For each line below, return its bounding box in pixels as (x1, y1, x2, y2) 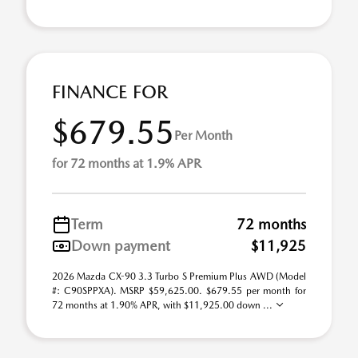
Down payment (71, 237, 170, 254)
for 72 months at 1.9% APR (52, 156, 201, 171)
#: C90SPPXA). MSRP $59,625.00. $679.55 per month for (52, 285, 306, 296)
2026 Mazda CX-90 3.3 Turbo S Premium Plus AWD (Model (52, 271, 306, 282)
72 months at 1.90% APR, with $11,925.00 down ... (52, 300, 275, 311)
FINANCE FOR (52, 81, 168, 103)
